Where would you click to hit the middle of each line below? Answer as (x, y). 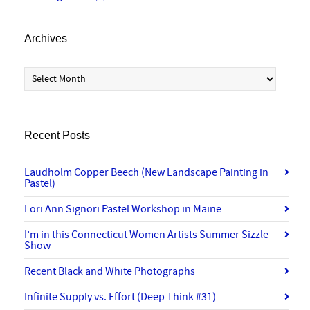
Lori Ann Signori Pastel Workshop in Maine (123, 209)
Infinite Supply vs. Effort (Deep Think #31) (120, 297)
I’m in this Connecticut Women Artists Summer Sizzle (146, 235)
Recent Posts (57, 136)
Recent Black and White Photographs (110, 272)
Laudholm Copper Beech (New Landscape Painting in (146, 173)
